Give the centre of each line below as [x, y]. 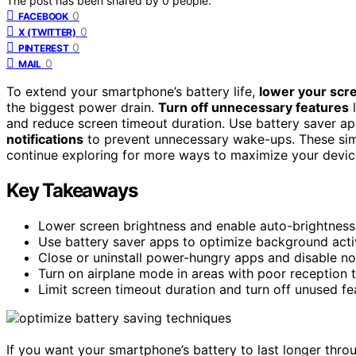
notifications [45, 139]
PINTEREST [44, 48]
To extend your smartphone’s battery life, [133, 91]
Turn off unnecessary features [253, 107]
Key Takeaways [72, 190]
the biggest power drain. [82, 107]
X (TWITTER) [47, 32]
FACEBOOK [43, 16]
